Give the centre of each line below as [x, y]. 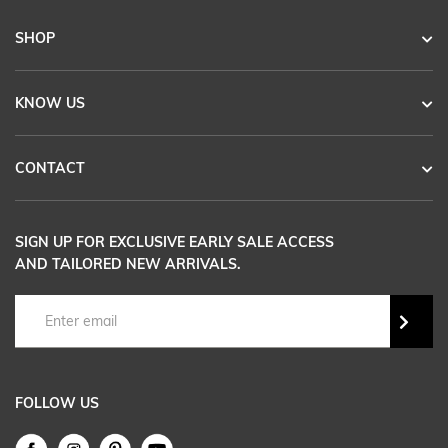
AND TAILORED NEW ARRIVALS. [128, 264]
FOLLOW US [57, 403]
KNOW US [50, 102]
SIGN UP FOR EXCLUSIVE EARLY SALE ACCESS [174, 242]
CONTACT [52, 167]
